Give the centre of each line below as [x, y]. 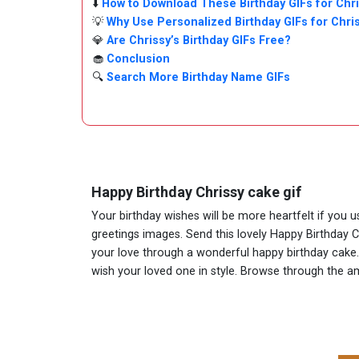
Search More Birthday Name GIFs [198, 77]
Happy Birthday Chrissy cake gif [196, 192]
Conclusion [138, 59]
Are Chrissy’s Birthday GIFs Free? [199, 40]
